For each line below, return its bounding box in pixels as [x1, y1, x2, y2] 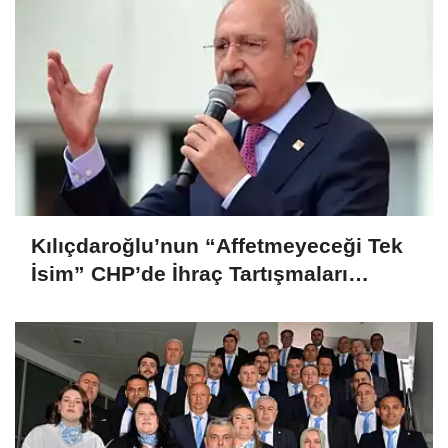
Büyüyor [31, 290, 117, 314]
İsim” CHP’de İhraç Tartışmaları [31, 262, 348, 286]
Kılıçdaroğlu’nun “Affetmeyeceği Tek [31, 234, 403, 258]
